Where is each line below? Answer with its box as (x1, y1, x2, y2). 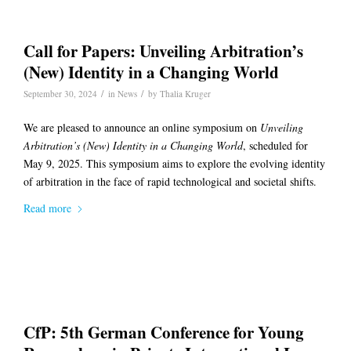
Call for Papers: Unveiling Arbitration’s (24, 38, 303, 63)
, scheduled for (243, 137, 308, 153)
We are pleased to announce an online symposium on (24, 119, 260, 135)
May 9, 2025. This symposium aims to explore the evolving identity (24, 155, 325, 171)
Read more (24, 201, 71, 216)
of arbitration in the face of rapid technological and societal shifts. (24, 173, 317, 189)
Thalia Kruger (160, 87, 211, 100)
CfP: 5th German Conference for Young (24, 320, 304, 345)
